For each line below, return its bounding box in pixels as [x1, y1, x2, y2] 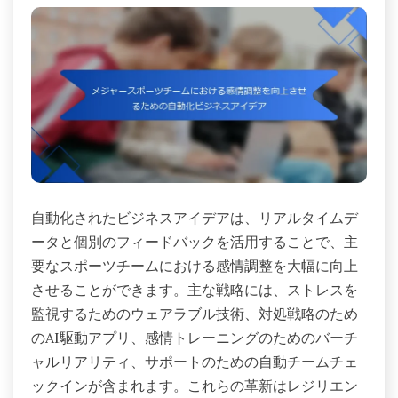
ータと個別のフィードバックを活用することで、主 [31, 233, 358, 251]
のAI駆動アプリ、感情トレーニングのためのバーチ [31, 329, 358, 347]
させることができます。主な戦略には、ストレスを [31, 281, 358, 299]
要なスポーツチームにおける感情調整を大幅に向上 [31, 257, 358, 275]
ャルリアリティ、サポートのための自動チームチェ [31, 353, 358, 371]
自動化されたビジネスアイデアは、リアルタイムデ [31, 209, 358, 227]
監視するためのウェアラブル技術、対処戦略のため [31, 305, 358, 323]
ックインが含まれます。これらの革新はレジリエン [31, 377, 358, 395]
